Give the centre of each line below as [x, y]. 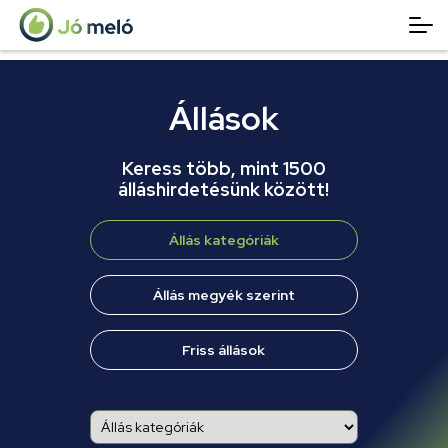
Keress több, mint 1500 [223, 168]
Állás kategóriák [223, 240]
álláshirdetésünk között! [224, 189]
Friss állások [224, 350]
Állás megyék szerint [223, 295]
